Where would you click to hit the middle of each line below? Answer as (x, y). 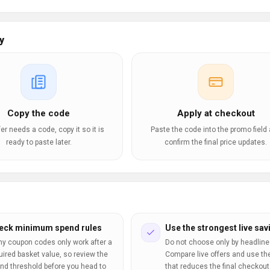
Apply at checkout (216, 113)
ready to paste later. (39, 142)
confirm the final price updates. (216, 142)
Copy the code (39, 113)
